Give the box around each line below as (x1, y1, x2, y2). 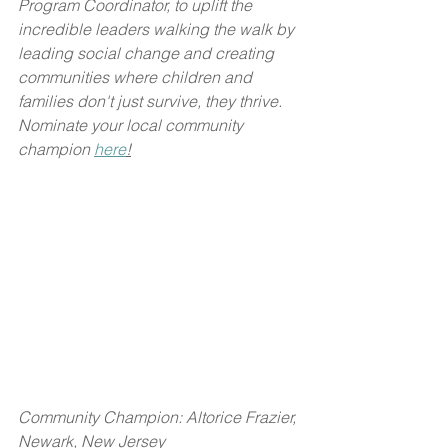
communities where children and (18, 67, 256, 87)
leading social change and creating (18, 43, 278, 63)
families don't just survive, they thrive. (18, 91, 286, 111)
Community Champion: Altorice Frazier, (18, 406, 300, 427)
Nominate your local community (18, 115, 247, 135)
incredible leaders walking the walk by (18, 19, 298, 39)
